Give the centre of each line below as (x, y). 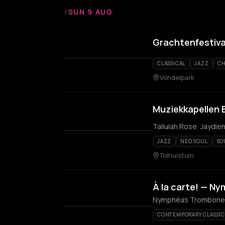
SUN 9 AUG (90, 12)
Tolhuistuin (177, 155)
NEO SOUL (194, 141)
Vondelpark (177, 77)
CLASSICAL (172, 63)
